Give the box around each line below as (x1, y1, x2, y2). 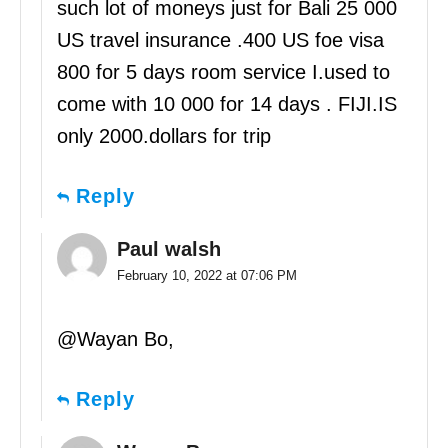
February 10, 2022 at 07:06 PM (117, 268, 297, 284)
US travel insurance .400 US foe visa (57, 29, 384, 52)
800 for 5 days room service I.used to (57, 61, 390, 84)
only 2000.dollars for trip (57, 125, 271, 148)
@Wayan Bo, (57, 328, 174, 351)
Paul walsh (117, 238, 221, 261)
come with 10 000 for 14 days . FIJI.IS (57, 93, 397, 116)
